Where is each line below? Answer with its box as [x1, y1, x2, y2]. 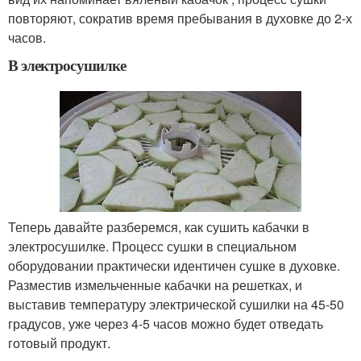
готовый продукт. [8, 334, 110, 353]
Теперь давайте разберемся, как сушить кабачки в [8, 218, 309, 237]
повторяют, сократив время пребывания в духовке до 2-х [8, 9, 352, 28]
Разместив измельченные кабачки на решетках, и [8, 276, 302, 295]
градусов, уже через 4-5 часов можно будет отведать [8, 314, 323, 334]
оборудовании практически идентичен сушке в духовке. [8, 256, 340, 276]
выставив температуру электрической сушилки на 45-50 [8, 295, 344, 314]
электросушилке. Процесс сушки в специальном [8, 237, 297, 256]
